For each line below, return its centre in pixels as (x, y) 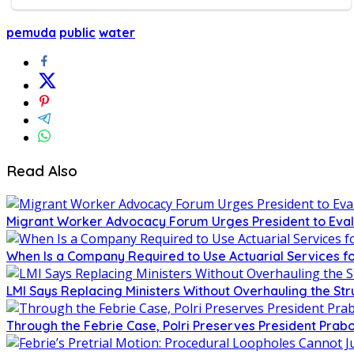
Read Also (42, 170)
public (77, 33)
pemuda (31, 33)
